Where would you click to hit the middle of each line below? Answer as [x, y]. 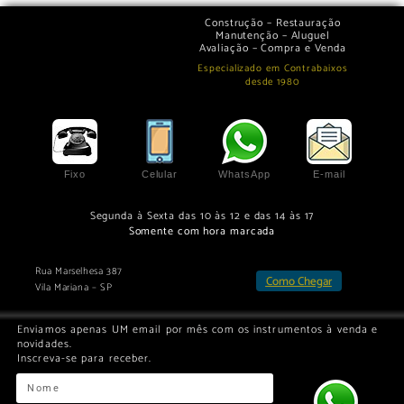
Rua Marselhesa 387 [79, 271]
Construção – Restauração [273, 23]
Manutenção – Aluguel [272, 36]
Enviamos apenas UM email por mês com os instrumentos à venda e [198, 330]
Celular [160, 174]
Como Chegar [298, 282]
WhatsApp [244, 174]
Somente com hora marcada [202, 231]
